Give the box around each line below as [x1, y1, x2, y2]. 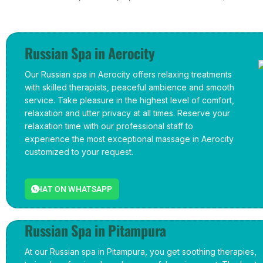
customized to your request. [25, 146, 133, 157]
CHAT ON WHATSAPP [31, 184, 113, 194]
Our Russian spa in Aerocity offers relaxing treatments [25, 69, 232, 79]
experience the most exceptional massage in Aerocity [25, 133, 234, 144]
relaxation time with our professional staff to [25, 120, 193, 131]
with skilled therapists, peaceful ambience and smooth [25, 82, 234, 92]
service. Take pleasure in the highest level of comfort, [25, 95, 234, 105]
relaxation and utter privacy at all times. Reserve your [25, 107, 230, 118]
